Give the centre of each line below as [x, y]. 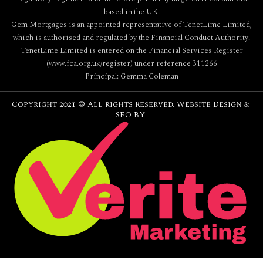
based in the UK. [131, 12]
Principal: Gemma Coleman [131, 77]
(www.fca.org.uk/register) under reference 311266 [131, 64]
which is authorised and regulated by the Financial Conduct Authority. [131, 38]
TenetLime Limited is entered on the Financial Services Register [131, 51]
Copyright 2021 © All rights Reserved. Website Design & [130, 104]
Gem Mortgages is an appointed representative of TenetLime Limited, [131, 25]
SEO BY [130, 115]
